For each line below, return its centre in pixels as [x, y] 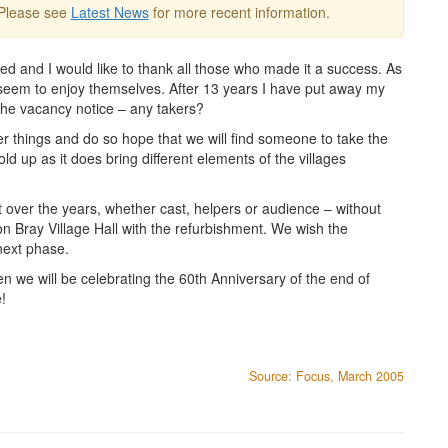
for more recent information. [239, 12]
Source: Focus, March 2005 [326, 376]
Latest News [109, 12]
